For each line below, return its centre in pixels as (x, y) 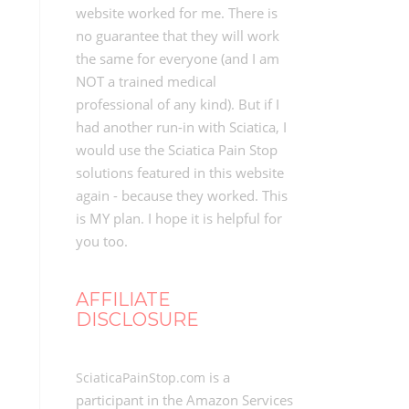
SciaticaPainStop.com (140, 378)
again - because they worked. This (181, 195)
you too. (101, 241)
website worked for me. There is (176, 13)
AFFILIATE (123, 299)
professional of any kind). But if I (177, 104)
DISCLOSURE (137, 320)
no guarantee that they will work (177, 36)
